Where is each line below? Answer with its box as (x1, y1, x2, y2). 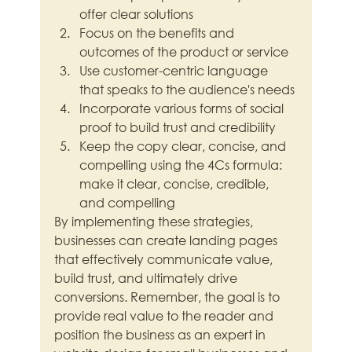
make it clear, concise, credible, (79, 175, 273, 192)
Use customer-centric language (79, 62, 272, 79)
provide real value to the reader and (54, 307, 277, 324)
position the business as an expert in (54, 326, 269, 343)
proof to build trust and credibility (79, 119, 277, 136)
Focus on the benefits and (79, 24, 238, 42)
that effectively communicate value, (54, 251, 277, 268)
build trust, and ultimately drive (54, 269, 241, 287)
